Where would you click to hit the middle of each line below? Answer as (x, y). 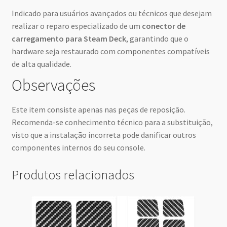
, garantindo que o (157, 39)
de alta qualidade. (41, 64)
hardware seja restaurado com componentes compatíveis (110, 51)
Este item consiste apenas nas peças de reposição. (98, 110)
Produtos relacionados (73, 175)
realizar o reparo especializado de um (77, 26)
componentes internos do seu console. (78, 148)
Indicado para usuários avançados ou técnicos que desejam (111, 13)
